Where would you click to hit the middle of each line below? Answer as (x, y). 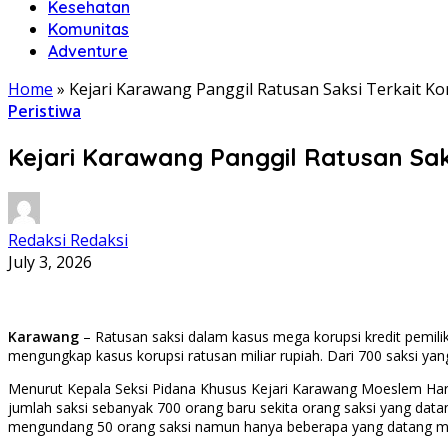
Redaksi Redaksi (68, 239)
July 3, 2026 (50, 261)
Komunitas (88, 29)
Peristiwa (44, 111)
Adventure (88, 51)
